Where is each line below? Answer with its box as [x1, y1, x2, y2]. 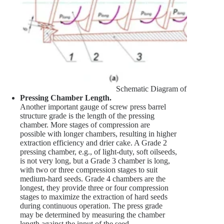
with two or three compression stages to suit [20, 165, 157, 174]
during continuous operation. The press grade [20, 201, 162, 210]
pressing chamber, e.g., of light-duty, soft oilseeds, [20, 147, 177, 156]
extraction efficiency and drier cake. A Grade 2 [20, 138, 167, 147]
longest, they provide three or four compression [20, 183, 168, 192]
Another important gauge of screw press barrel [20, 102, 166, 111]
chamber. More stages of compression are [20, 120, 150, 129]
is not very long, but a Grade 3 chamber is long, [20, 156, 170, 165]
